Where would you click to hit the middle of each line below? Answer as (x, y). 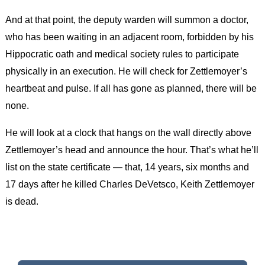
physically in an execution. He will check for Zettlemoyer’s (126, 71)
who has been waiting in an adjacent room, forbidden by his (129, 37)
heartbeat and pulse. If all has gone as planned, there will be (131, 88)
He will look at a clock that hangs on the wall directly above (128, 132)
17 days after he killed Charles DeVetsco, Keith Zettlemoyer (130, 184)
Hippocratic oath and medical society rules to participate (122, 54)
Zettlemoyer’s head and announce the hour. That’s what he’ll (132, 149)
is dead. (22, 201)
